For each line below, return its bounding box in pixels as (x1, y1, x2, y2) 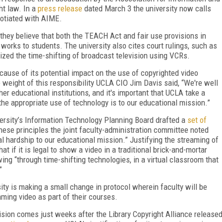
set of (187, 114, 207, 125)
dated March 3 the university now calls (82, 3, 211, 13)
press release (38, 3, 82, 13)
